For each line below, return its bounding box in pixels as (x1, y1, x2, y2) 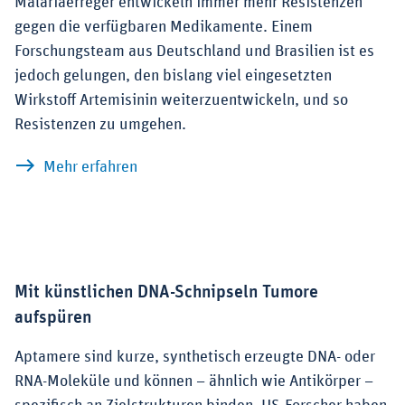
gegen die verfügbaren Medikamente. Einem (14, 19, 313, 36)
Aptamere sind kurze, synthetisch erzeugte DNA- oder (14, 348, 375, 365)
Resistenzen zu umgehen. (14, 117, 186, 134)
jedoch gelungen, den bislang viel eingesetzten (14, 68, 332, 85)
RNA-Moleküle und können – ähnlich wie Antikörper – (14, 372, 373, 390)
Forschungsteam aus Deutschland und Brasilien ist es (14, 43, 374, 61)
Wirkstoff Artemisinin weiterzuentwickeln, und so (14, 92, 348, 109)
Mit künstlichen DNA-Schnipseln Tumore (14, 282, 318, 301)
